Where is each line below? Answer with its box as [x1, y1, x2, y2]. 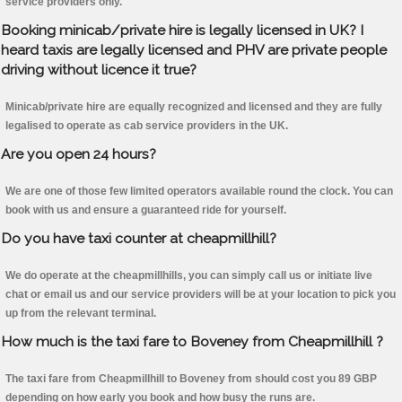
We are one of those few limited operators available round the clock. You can [5, 185, 393, 198]
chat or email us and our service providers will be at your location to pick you [5, 288, 396, 301]
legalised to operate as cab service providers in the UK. [5, 119, 288, 133]
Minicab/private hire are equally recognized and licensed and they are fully [5, 100, 382, 114]
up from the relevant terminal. [5, 307, 156, 320]
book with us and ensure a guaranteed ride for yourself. [5, 204, 286, 217]
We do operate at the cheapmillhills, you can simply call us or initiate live [5, 269, 372, 283]
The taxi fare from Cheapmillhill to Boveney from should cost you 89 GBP [5, 372, 377, 386]
